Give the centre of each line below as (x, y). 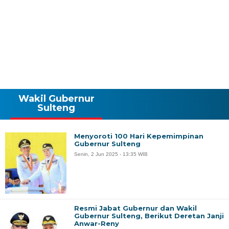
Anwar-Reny (97, 223)
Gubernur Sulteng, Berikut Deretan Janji (149, 216)
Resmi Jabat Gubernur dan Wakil (135, 208)
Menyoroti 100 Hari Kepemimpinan (139, 136)
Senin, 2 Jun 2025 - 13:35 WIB (111, 154)
